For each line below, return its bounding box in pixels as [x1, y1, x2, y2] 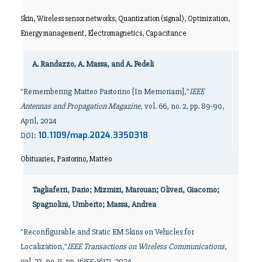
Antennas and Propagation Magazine [20, 101, 140, 111]
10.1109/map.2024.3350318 [38, 129, 148, 142]
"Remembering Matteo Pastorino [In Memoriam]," [20, 86, 189, 96]
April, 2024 [20, 115, 57, 126]
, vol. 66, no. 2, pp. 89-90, [140, 101, 225, 111]
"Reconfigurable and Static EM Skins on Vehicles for [20, 226, 194, 237]
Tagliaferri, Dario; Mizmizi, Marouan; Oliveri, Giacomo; [32, 184, 219, 195]
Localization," [20, 241, 67, 251]
